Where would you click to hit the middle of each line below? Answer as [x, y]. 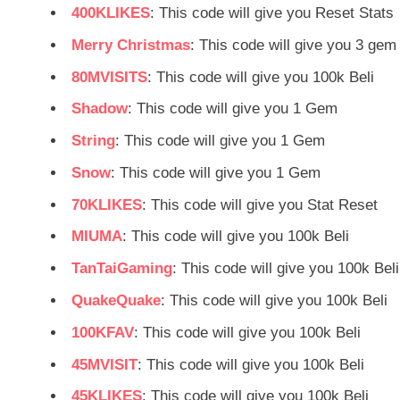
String [93, 141]
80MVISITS [109, 77]
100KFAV [103, 332]
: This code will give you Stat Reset [260, 204]
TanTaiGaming [122, 269]
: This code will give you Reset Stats [272, 13]
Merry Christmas [131, 45]
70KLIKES [107, 204]
